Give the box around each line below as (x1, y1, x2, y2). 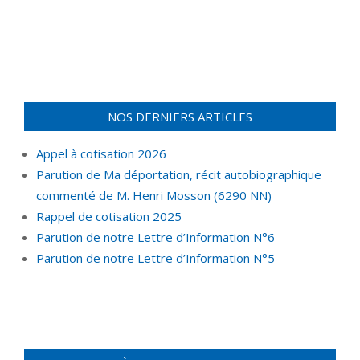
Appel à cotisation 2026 (36, 145, 166, 162)
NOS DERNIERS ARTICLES (108, 108, 252, 125)
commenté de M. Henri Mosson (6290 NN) (36, 186, 272, 203)
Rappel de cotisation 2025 (36, 207, 182, 224)
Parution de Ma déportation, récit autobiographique (36, 166, 321, 182)
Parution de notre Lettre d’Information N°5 (36, 249, 275, 266)
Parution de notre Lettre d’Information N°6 (36, 228, 275, 245)
